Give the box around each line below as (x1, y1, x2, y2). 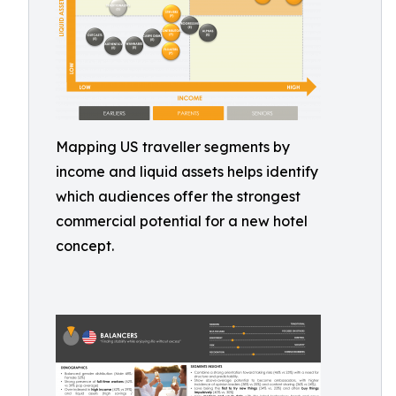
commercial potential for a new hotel (56, 212, 308, 230)
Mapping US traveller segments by (56, 138, 290, 156)
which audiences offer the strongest (56, 187, 301, 205)
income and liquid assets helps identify (56, 163, 318, 180)
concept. (56, 237, 114, 255)
